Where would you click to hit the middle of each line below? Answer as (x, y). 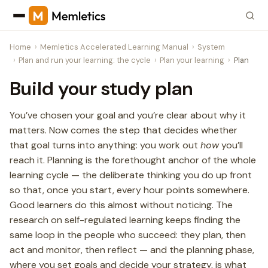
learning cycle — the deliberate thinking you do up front (131, 175)
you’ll (231, 145)
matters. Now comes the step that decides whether (124, 130)
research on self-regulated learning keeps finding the (125, 220)
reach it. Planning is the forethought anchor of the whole (133, 160)
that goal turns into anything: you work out (105, 145)
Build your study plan (101, 89)
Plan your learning (192, 60)
